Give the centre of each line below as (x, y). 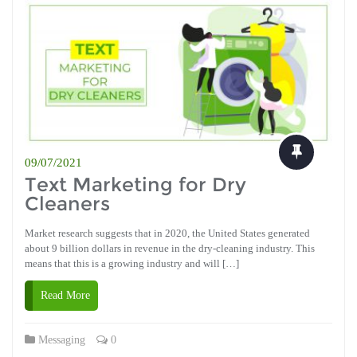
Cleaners (67, 203)
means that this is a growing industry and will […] (132, 263)
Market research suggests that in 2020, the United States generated (167, 233)
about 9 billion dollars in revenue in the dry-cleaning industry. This (170, 248)
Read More (65, 295)
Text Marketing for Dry (135, 184)
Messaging (62, 339)
